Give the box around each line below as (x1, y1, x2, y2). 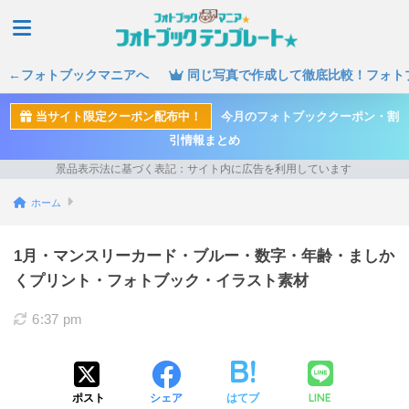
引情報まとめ (169, 133, 240, 147)
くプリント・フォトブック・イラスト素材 (14, 271, 309, 289)
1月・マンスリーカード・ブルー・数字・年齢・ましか (14, 246, 394, 265)
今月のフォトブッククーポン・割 (221, 110, 399, 123)
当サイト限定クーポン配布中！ (32, 110, 202, 123)
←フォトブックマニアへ (8, 68, 149, 82)
